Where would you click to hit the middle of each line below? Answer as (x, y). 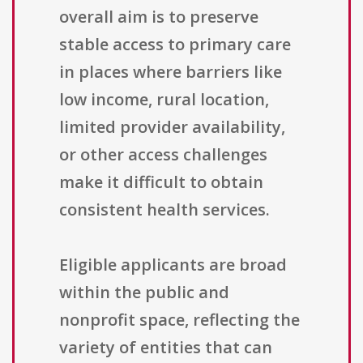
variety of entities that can (166, 348)
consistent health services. (164, 210)
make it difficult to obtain (161, 182)
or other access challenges (163, 155)
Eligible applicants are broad (173, 265)
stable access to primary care (175, 45)
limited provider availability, (172, 127)
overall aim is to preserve (159, 17)
